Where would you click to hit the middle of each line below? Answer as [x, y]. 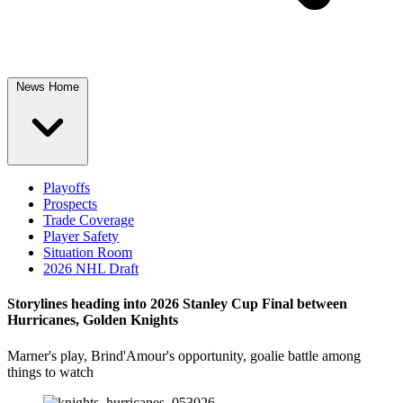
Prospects [70, 204]
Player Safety [81, 236]
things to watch [50, 372]
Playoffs [67, 188]
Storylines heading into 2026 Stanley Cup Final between [177, 304]
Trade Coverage [89, 220]
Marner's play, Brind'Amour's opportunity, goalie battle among [184, 355]
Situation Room [88, 252]
